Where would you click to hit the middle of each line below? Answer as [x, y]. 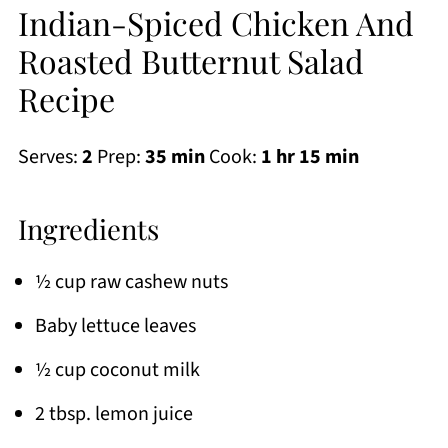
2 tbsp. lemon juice [113, 413]
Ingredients [88, 228]
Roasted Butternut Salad [190, 60]
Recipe [66, 98]
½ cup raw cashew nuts [131, 281]
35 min [174, 156]
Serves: [49, 156]
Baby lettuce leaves [115, 325]
